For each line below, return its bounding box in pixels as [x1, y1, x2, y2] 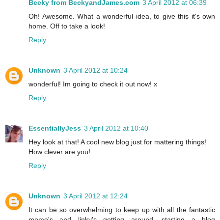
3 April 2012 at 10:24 [63, 66, 128, 75]
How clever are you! [28, 148, 90, 156]
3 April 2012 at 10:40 [84, 124, 148, 133]
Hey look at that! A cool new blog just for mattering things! [28, 138, 206, 146]
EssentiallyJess [28, 124, 81, 133]
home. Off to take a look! [28, 22, 105, 30]
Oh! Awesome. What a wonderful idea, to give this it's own [28, 12, 215, 21]
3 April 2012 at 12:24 [63, 192, 128, 200]
